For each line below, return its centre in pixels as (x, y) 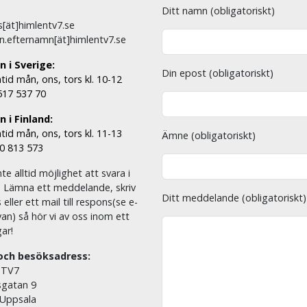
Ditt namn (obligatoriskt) (218, 11)
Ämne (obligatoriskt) (209, 136)
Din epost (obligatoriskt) (218, 73)
